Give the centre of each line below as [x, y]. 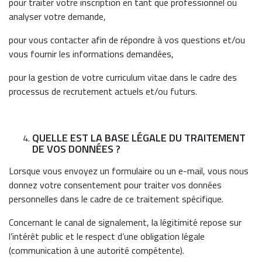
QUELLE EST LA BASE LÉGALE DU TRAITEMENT [139, 138]
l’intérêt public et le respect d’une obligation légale [107, 236]
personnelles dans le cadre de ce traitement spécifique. [116, 199]
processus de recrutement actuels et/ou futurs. [103, 91]
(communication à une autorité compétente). [96, 250]
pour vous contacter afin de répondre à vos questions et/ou [127, 40]
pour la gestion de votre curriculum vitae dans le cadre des [123, 77]
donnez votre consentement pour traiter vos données [115, 185]
